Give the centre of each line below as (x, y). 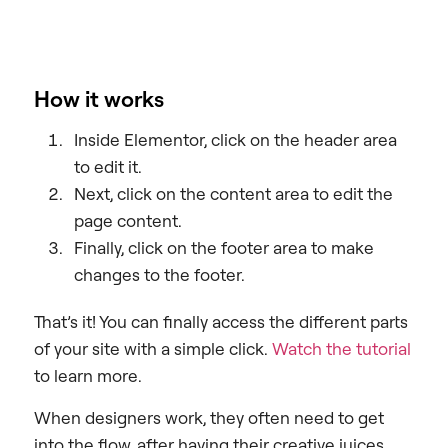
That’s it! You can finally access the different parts (221, 322)
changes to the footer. (159, 275)
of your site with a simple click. (153, 349)
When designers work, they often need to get (209, 417)
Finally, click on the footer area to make (224, 248)
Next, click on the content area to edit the (233, 194)
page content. (128, 221)
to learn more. (88, 376)
